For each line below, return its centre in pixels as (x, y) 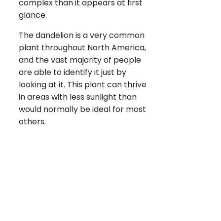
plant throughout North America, (82, 48)
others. (32, 122)
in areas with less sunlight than (78, 97)
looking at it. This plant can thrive (83, 85)
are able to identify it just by (73, 73)
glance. (33, 15)
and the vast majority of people (80, 60)
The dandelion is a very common (82, 36)
